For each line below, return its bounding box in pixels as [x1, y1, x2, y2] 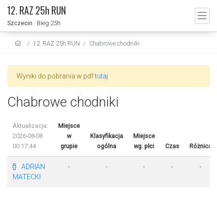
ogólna [96, 142, 116, 150]
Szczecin [7, 19, 32, 27]
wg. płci [134, 142, 154, 150]
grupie [60, 142, 77, 150]
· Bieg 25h [34, 19, 61, 27]
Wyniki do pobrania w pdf [16, 72, 95, 80]
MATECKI [12, 173, 41, 181]
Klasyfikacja [90, 132, 123, 139]
